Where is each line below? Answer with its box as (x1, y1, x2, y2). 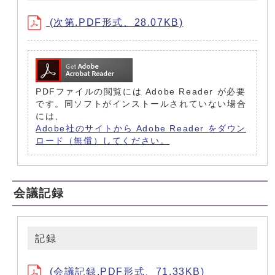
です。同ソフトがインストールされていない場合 (36, 99, 247, 109)
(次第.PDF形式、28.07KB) (46, 17, 184, 28)
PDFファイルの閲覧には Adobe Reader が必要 (36, 87, 246, 97)
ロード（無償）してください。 (36, 136, 170, 146)
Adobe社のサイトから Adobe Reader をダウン (36, 124, 246, 134)
